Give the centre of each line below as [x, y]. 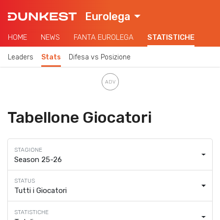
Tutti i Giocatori [40, 191]
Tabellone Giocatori [80, 118]
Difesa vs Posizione [100, 57]
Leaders [21, 57]
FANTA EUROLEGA [104, 37]
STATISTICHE [171, 37]
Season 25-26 [38, 159]
